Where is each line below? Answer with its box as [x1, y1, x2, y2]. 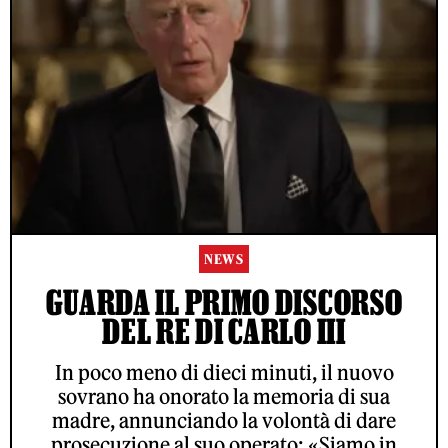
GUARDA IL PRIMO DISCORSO [45, 283, 403, 322]
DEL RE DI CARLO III [102, 312, 346, 351]
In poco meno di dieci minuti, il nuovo [54, 360, 394, 386]
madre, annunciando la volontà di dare [52, 408, 396, 434]
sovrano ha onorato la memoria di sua [58, 384, 390, 410]
